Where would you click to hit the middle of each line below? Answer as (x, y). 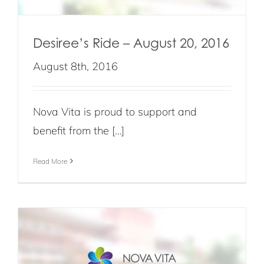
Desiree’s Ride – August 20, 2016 (131, 42)
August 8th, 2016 (75, 66)
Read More (50, 161)
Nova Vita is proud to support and (115, 111)
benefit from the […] (79, 130)
